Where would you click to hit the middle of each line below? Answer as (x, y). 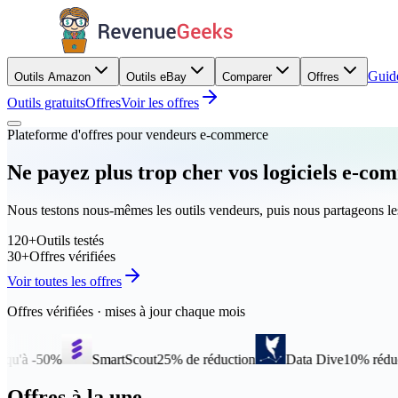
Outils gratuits (46, 103)
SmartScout (59, 359)
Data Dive (249, 359)
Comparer (247, 77)
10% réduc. (310, 359)
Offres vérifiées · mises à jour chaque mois (126, 311)
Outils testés (70, 240)
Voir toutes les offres (64, 281)
